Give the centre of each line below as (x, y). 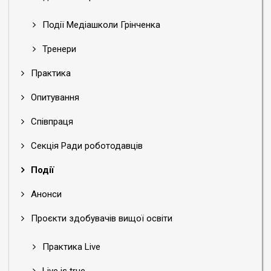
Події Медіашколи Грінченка (100, 25)
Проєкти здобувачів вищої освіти (100, 218)
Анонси (45, 194)
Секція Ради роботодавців (86, 146)
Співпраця (51, 122)
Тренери (58, 49)
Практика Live (70, 247)
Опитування (54, 97)
